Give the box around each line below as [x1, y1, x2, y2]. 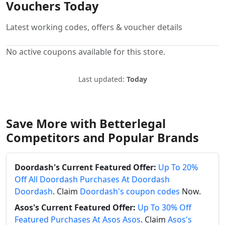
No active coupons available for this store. [6, 46, 165, 57]
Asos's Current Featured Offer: [15, 201, 136, 213]
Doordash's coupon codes [80, 185, 180, 197]
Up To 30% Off [138, 201, 191, 213]
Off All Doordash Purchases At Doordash [15, 173, 170, 185]
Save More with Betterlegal [6, 115, 166, 132]
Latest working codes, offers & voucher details [6, 21, 182, 33]
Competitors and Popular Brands [6, 129, 199, 146]
